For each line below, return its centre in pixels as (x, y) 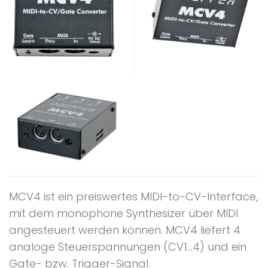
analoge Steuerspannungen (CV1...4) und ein (128, 246)
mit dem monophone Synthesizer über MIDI (124, 213)
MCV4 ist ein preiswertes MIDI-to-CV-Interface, (133, 196)
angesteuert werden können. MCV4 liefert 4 (125, 230)
